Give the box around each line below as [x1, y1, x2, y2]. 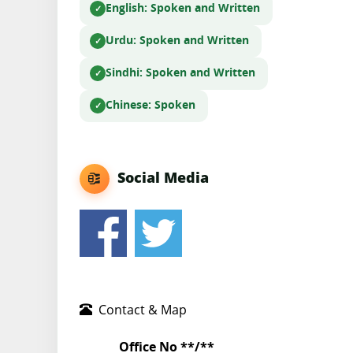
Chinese [106, 99, 148, 111]
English [106, 2, 144, 14]
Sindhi [106, 67, 139, 79]
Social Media [110, 168, 209, 188]
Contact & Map [92, 300, 187, 318]
